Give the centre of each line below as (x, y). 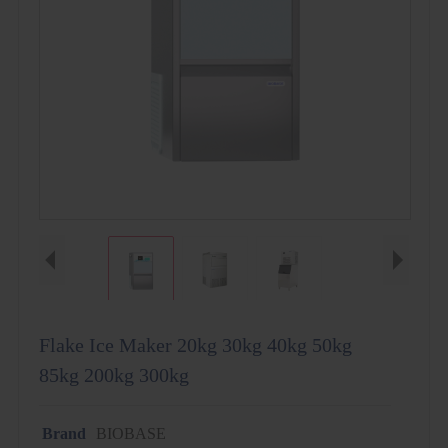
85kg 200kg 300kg (113, 375)
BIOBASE (130, 433)
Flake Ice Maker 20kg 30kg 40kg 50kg (195, 345)
